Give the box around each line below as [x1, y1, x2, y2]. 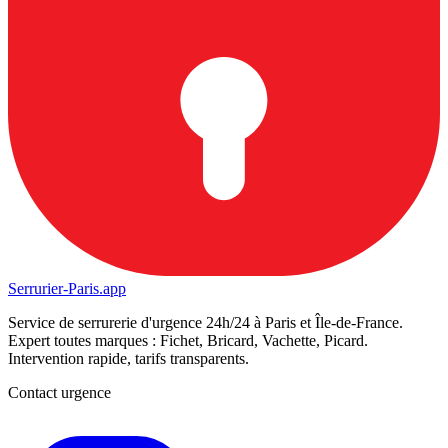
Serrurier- [8, 280, 68, 298]
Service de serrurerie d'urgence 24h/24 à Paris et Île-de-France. [8, 314, 403, 332]
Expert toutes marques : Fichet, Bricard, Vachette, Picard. [8, 332, 368, 350]
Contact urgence [8, 384, 111, 402]
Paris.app [68, 280, 126, 298]
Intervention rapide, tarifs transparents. [8, 350, 249, 368]
